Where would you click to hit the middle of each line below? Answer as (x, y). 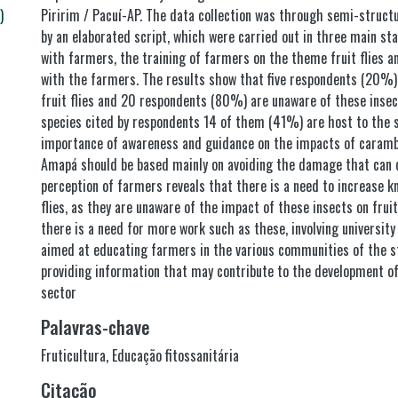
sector (59, 292)
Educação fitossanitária (175, 355)
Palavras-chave (96, 327)
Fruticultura (73, 355)
